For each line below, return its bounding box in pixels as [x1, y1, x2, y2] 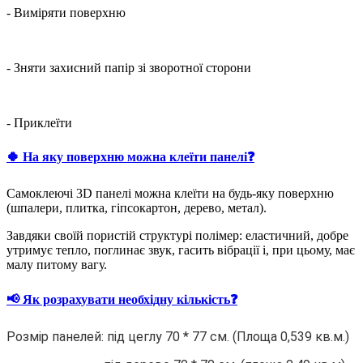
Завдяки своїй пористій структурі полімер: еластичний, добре [6, 228, 348, 243]
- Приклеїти [6, 115, 72, 130]
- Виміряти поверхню [6, 5, 126, 19]
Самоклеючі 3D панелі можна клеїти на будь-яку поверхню [6, 186, 334, 201]
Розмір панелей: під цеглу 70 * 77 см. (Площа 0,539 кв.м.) [6, 328, 349, 344]
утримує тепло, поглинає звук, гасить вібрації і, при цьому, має [6, 243, 355, 258]
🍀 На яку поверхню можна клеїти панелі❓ [6, 150, 254, 164]
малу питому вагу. [6, 258, 107, 272]
